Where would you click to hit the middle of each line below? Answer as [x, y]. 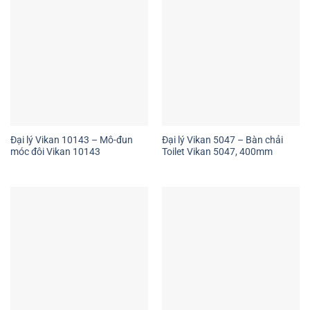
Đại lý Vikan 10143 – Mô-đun [71, 139]
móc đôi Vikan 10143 [55, 151]
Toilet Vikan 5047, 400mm [217, 151]
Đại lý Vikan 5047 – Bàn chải [222, 139]
